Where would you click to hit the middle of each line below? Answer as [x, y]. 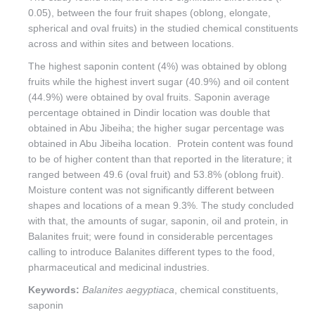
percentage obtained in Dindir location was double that [149, 112]
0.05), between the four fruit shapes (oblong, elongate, [149, 13]
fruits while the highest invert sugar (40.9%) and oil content [159, 82]
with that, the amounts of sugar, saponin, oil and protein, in [158, 221]
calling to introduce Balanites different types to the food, [152, 252]
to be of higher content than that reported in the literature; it [160, 159]
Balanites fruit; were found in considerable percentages [150, 236]
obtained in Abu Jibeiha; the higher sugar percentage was [156, 128]
